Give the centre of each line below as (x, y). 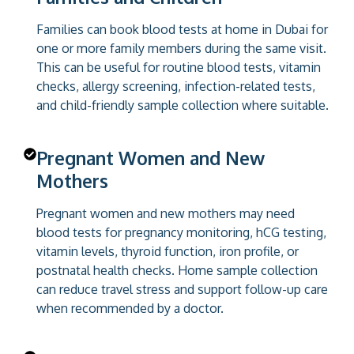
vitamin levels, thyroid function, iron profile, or (168, 251)
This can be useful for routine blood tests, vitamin (179, 67)
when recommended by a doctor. (130, 308)
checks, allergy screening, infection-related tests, (176, 86)
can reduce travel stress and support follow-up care (182, 289)
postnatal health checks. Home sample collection (177, 270)
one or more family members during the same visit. (181, 48)
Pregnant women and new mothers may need (166, 213)
